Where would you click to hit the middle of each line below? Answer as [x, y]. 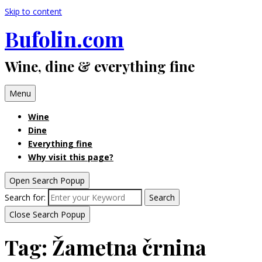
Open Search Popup [47, 181]
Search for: [25, 198]
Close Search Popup [47, 215]
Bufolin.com [64, 39]
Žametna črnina [129, 247]
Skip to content [33, 11]
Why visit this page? [71, 157]
